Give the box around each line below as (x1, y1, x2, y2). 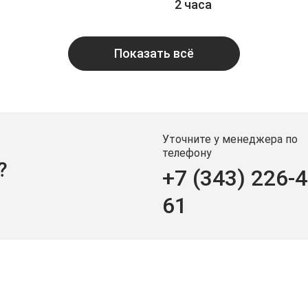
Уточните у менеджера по (162, 132, 298, 146)
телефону (162, 146, 212, 159)
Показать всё (114, 46, 194, 60)
